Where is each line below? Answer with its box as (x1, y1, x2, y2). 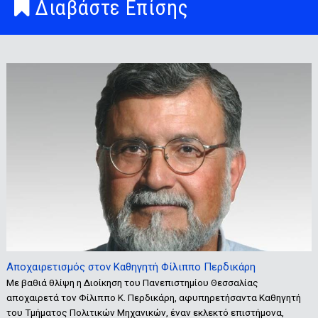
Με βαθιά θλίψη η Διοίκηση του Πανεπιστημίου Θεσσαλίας (6, 277, 258, 289)
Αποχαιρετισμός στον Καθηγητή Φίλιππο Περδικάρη (6, 261, 256, 274)
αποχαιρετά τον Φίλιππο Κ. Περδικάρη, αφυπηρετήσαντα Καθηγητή (6, 292, 301, 304)
